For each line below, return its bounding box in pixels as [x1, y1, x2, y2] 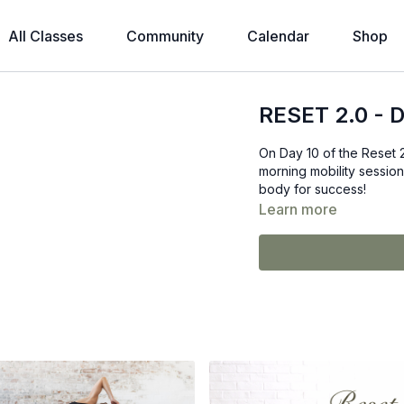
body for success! [259, 181, 367, 197]
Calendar [247, 27, 309, 45]
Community [126, 27, 204, 45]
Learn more [259, 200, 338, 218]
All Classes [8, 27, 83, 45]
